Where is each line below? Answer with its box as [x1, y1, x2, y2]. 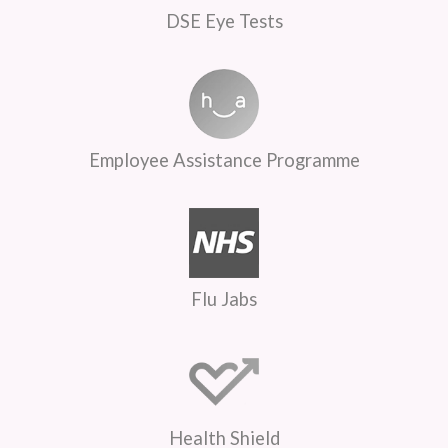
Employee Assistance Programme [88, 148, 360, 171]
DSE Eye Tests [165, 9, 283, 32]
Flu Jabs [191, 287, 257, 310]
